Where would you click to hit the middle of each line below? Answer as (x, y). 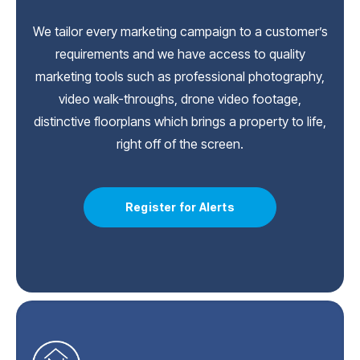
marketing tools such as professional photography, (180, 76)
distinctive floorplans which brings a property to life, (180, 121)
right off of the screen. (180, 143)
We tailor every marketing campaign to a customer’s (180, 31)
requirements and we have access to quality (180, 53)
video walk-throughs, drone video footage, (180, 98)
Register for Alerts (180, 207)
